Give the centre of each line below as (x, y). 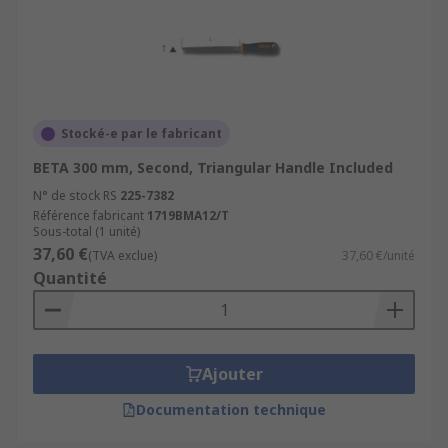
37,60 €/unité (378, 255)
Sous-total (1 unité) (86, 231)
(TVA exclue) (122, 255)
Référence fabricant (88, 215)
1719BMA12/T (188, 215)
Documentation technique (231, 409)
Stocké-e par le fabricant (141, 133)
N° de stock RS (75, 195)
